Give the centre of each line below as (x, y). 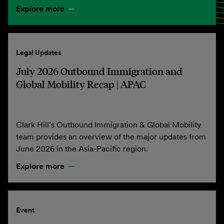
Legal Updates (39, 52)
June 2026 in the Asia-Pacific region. (82, 148)
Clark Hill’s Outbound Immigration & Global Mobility (108, 124)
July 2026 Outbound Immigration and (99, 71)
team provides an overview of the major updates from (111, 136)
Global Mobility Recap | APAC (81, 84)
